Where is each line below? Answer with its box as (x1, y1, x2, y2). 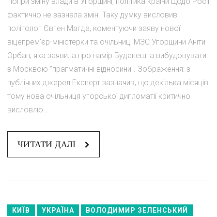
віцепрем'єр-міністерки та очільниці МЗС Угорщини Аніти (7, 37, 205, 46)
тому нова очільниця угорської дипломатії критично (7, 91, 190, 101)
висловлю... (7, 105, 49, 114)
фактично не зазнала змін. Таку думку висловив (7, 10, 177, 19)
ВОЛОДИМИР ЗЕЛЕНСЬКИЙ (86, 206, 188, 214)
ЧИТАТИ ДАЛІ (17, 139, 77, 150)
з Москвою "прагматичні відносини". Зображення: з (7, 64, 190, 74)
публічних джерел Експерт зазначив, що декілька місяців (7, 77, 208, 87)
